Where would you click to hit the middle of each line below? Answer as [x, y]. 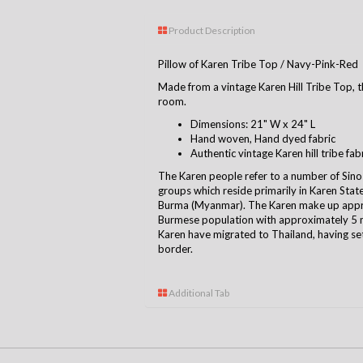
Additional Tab [198, 293]
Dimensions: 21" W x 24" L [253, 124]
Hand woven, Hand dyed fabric [263, 139]
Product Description [211, 31]
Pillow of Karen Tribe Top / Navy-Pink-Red [258, 64]
